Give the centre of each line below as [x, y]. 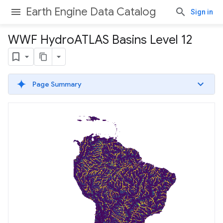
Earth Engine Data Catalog [91, 12]
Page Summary [57, 84]
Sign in [202, 12]
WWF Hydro [41, 40]
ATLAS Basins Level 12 [133, 40]
